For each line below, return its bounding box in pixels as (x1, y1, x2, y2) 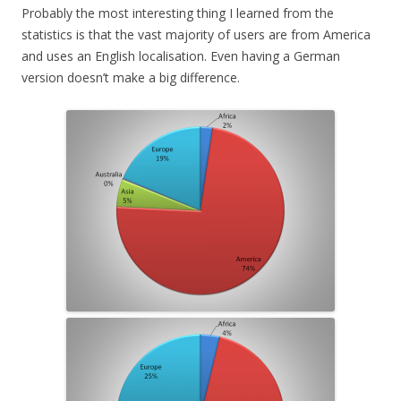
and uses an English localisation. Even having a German (21, 47, 340, 64)
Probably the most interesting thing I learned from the (21, 4, 334, 21)
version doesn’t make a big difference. (21, 68, 240, 86)
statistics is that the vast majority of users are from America (21, 25, 371, 43)
